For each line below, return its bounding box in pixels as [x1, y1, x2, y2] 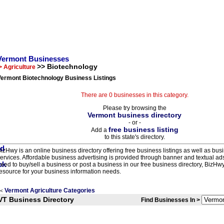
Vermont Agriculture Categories [4, 187, 95, 194]
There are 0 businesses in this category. [80, 91, 188, 98]
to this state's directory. [104, 133, 165, 140]
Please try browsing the [102, 104, 166, 111]
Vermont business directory [87, 111, 181, 119]
